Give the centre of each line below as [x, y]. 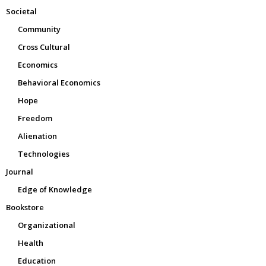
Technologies [44, 154]
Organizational [47, 225]
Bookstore [25, 208]
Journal [20, 172]
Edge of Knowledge [55, 190]
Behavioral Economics [59, 83]
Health [31, 243]
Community [39, 29]
